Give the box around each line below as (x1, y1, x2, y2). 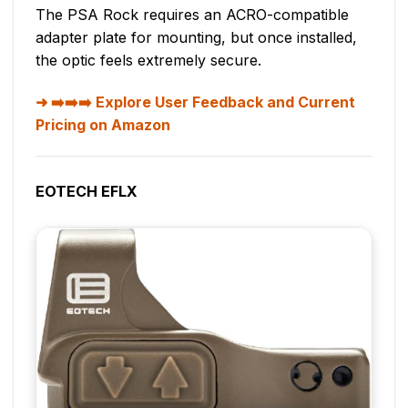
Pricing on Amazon (36, 116, 170, 135)
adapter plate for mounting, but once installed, (36, 28, 357, 47)
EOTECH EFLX (36, 182, 138, 201)
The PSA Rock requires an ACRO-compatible (36, 5, 349, 25)
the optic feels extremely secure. (36, 51, 261, 70)
